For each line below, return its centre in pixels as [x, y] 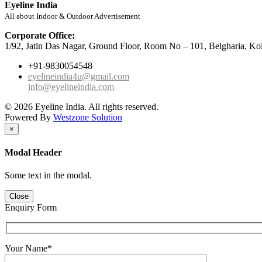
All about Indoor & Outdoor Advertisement [73, 16]
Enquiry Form [31, 208]
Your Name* [28, 248]
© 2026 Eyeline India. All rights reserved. [82, 106]
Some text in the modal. [48, 175]
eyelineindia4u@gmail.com [79, 76]
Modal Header [33, 153]
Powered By [29, 117]
